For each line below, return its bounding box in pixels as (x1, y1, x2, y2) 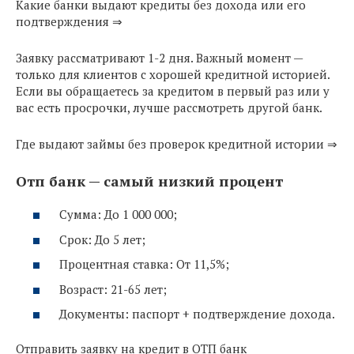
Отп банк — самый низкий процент (16, 171, 283, 190)
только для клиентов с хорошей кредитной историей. (16, 66, 330, 82)
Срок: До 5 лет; (59, 231, 145, 247)
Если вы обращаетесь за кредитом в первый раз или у (16, 82, 330, 99)
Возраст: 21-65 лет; (59, 281, 167, 297)
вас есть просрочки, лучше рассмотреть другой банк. (16, 99, 322, 115)
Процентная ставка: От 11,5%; (59, 256, 229, 273)
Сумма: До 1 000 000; (59, 206, 177, 223)
